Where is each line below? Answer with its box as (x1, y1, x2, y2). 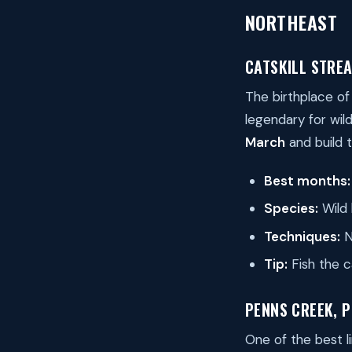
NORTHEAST (245, 7, 338, 36)
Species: (264, 200, 318, 218)
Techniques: (264, 227, 340, 245)
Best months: (264, 171, 350, 189)
